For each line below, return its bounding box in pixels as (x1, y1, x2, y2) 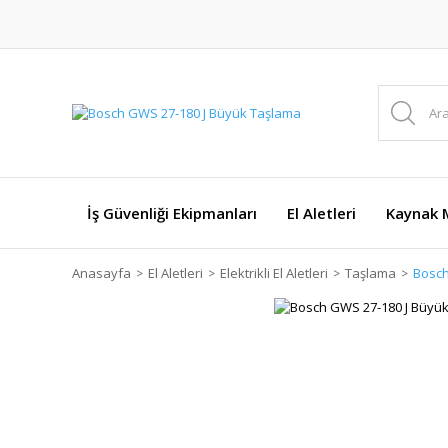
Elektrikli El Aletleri (220, 264, 328, 282)
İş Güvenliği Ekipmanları (87, 203, 257, 223)
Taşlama (345, 264, 396, 282)
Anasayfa (72, 264, 131, 282)
